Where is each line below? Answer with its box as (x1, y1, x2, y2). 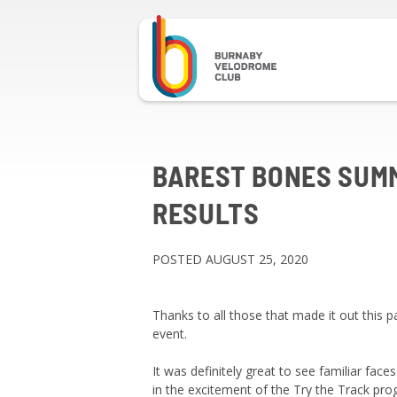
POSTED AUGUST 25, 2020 (152, 251, 308, 268)
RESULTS (152, 196, 260, 230)
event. (152, 325, 187, 342)
